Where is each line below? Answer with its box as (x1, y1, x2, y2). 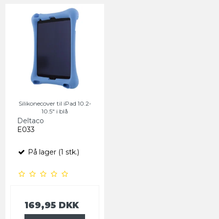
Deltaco (17, 116, 44, 126)
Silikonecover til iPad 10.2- (18, 100, 91, 108)
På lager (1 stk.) (26, 148, 79, 157)
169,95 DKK (24, 200, 79, 211)
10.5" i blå (42, 108, 68, 115)
